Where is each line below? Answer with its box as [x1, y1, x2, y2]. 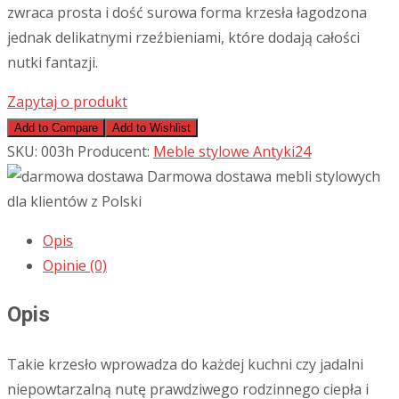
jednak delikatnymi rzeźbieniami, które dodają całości [7, 27, 360, 47]
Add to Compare [14, 120, 98, 134]
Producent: [77, 141, 153, 161]
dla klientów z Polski [7, 191, 142, 211]
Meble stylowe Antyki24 [153, 141, 311, 161]
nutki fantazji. [7, 52, 98, 72]
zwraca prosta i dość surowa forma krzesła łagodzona [7, 2, 367, 22]
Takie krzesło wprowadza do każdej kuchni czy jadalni [7, 354, 363, 374]
